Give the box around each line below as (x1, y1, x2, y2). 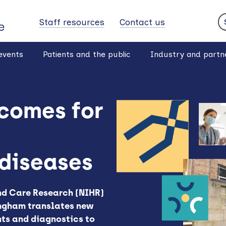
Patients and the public (43, 49, 131, 59)
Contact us (120, 16, 165, 27)
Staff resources (39, 16, 105, 27)
